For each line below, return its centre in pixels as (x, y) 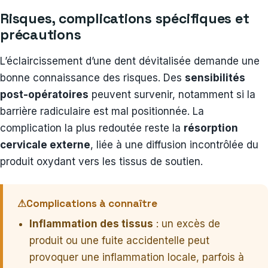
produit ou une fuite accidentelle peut (119, 240)
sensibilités (215, 77)
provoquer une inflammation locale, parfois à (137, 257)
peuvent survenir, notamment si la (172, 94)
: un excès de (187, 223)
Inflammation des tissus (91, 223)
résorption (211, 128)
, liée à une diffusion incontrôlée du (174, 144)
